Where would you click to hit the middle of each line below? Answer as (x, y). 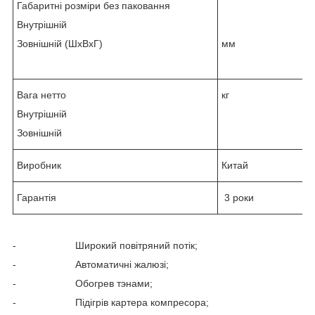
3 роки (238, 197)
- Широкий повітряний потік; (105, 245)
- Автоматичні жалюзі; (91, 264)
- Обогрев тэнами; (83, 283)
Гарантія (37, 197)
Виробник (39, 165)
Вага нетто (41, 95)
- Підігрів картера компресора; (111, 302)
